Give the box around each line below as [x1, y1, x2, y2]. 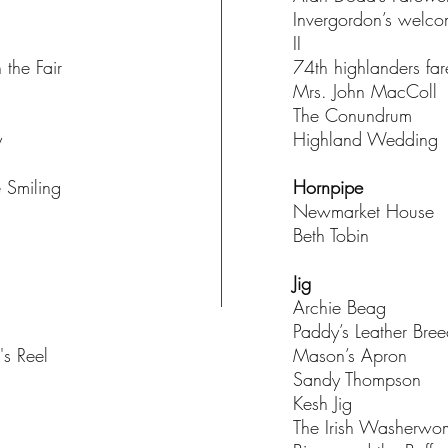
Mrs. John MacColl [293, 79, 437, 103]
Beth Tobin [293, 223, 369, 247]
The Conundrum [293, 103, 418, 127]
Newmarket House [293, 199, 434, 223]
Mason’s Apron [293, 343, 407, 367]
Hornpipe [293, 175, 363, 199]
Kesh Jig [293, 391, 352, 415]
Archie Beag [293, 295, 386, 319]
